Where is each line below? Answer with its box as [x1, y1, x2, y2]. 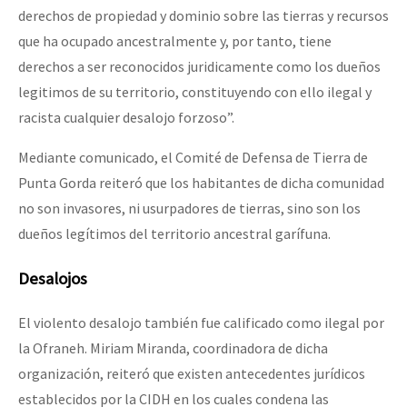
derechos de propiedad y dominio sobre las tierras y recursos [18, 5, 389, 25]
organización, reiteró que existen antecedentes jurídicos [18, 364, 365, 383]
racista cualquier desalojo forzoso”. [18, 107, 234, 126]
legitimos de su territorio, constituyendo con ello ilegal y [18, 82, 372, 101]
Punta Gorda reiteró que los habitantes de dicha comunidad [18, 173, 384, 192]
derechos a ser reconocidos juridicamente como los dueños [18, 56, 381, 75]
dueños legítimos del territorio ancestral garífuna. [18, 223, 331, 243]
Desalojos [18, 267, 87, 289]
